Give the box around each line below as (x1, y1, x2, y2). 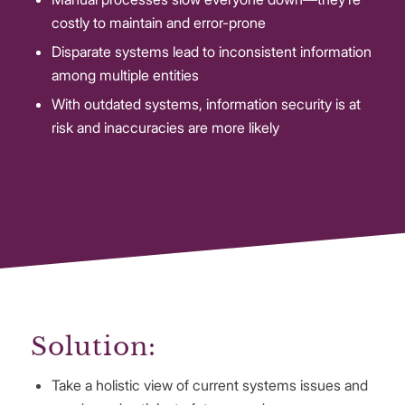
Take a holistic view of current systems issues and (51, 375, 368, 394)
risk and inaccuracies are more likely (51, 118, 279, 137)
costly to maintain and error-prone (51, 13, 266, 32)
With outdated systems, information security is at (51, 94, 361, 113)
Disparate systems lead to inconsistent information (51, 42, 372, 61)
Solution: (30, 330, 156, 363)
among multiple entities (51, 65, 199, 84)
